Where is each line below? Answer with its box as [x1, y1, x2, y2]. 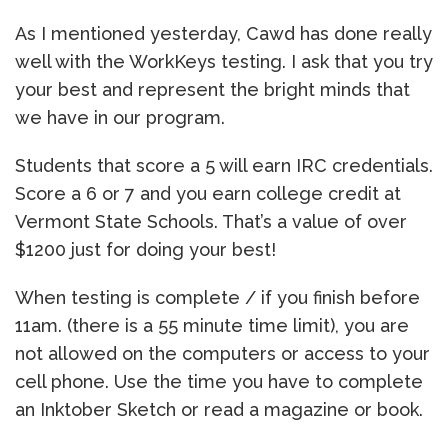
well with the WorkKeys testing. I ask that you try [15, 51, 433, 72]
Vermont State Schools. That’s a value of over [15, 211, 407, 232]
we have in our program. [15, 107, 225, 128]
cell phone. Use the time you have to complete [15, 371, 423, 392]
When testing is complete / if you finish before [15, 287, 420, 308]
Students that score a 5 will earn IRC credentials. [15, 155, 433, 176]
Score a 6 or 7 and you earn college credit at [15, 183, 401, 204]
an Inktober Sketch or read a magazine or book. [15, 399, 423, 420]
